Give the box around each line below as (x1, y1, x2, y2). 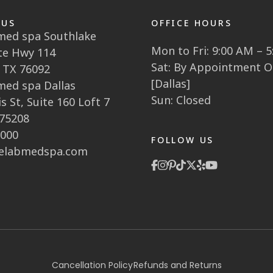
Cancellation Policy (51, 259, 133, 272)
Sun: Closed (151, 93, 211, 108)
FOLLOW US (151, 134, 214, 146)
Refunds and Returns (133, 259, 222, 272)
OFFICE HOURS (151, 17, 232, 29)
